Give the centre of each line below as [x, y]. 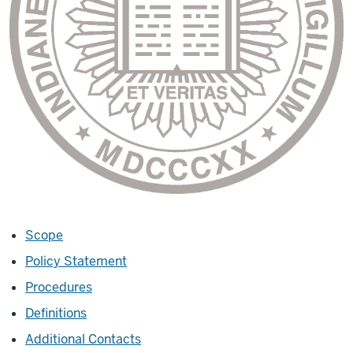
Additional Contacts [83, 340]
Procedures [59, 288]
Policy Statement [76, 262]
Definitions [56, 314]
